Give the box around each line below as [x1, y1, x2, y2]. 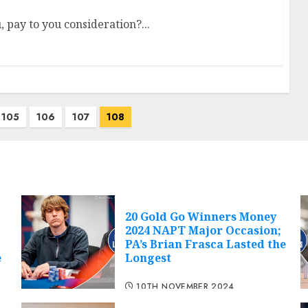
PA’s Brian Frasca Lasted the [124, 236, 286, 252]
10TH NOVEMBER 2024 [136, 280, 234, 293]
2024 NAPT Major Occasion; [124, 223, 281, 239]
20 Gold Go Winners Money [124, 209, 276, 225]
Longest [124, 250, 171, 266]
